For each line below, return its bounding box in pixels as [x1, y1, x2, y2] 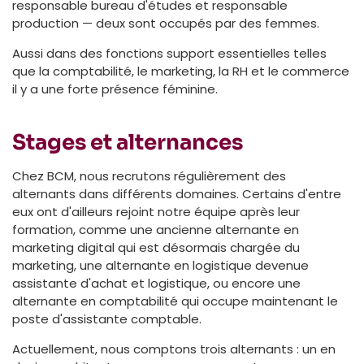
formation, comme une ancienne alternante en [12, 220, 299, 238]
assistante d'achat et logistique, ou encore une [12, 274, 301, 292]
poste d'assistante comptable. [12, 310, 201, 327]
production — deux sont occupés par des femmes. [12, 14, 319, 32]
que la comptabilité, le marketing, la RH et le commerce [12, 62, 349, 80]
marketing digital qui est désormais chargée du [12, 238, 300, 256]
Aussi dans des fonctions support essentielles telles [12, 44, 327, 62]
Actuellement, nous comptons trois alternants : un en [12, 340, 336, 357]
